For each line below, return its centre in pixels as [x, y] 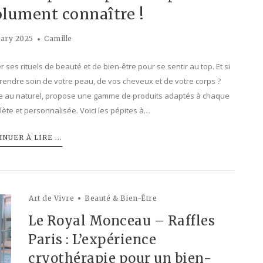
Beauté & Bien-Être [121, 198]
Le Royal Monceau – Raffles [122, 221]
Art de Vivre [51, 198]
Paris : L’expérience [92, 240]
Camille [58, 39]
